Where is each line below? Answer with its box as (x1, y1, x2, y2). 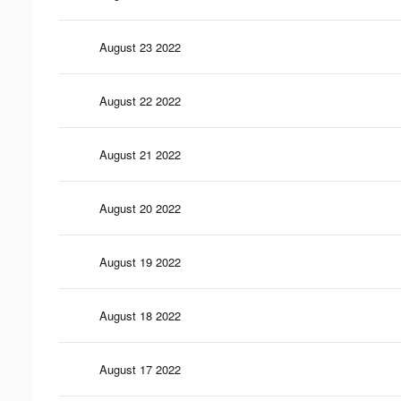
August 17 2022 (99, 360, 181, 378)
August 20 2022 (99, 199, 181, 217)
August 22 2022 (99, 91, 181, 109)
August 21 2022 (99, 145, 181, 163)
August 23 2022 (99, 38, 181, 55)
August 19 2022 (99, 252, 181, 270)
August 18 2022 (99, 306, 181, 324)
